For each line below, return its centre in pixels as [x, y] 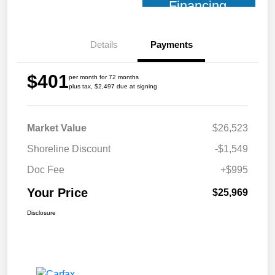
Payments [171, 45]
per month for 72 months [104, 77]
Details [104, 45]
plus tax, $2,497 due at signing [113, 87]
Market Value [57, 128]
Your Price [57, 193]
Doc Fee [46, 170]
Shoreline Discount [69, 149]
